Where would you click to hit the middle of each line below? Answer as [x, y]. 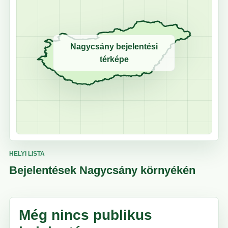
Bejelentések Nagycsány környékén [102, 170]
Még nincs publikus [85, 215]
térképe [114, 60]
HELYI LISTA [27, 154]
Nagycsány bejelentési [114, 47]
